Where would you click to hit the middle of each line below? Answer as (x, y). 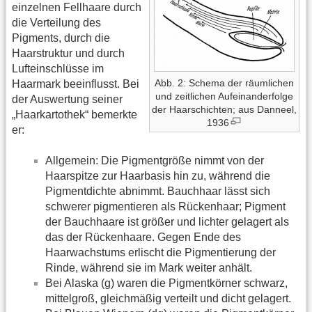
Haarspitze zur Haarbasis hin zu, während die (158, 176)
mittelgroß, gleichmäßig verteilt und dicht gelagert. (168, 299)
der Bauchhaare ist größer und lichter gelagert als (167, 222)
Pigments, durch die (61, 38)
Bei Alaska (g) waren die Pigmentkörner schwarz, (166, 283)
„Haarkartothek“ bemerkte (75, 114)
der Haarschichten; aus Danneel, (224, 110)
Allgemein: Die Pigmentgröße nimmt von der (155, 161)
